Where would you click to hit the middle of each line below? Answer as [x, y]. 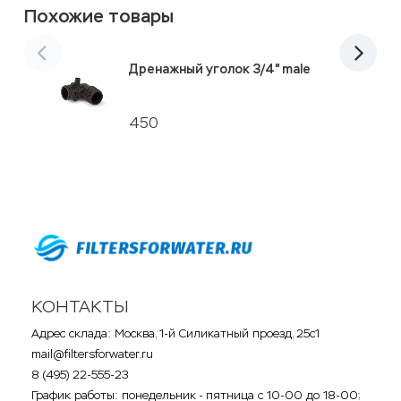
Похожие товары [99, 16]
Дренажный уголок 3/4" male [220, 69]
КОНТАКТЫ [80, 306]
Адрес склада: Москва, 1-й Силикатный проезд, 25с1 [175, 333]
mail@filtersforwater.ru [92, 354]
